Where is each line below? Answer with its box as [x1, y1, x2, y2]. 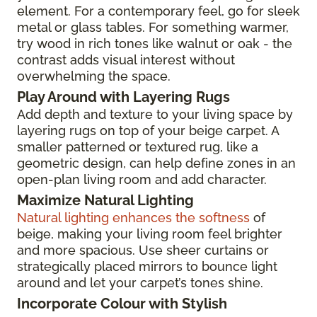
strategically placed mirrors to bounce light [17, 258, 277, 274]
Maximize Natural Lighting [17, 191, 194, 209]
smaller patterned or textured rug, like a [17, 139, 258, 154]
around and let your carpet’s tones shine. [17, 275, 263, 290]
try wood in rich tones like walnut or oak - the [17, 35, 292, 51]
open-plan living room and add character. [17, 171, 267, 187]
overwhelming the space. [17, 68, 171, 83]
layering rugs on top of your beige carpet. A [17, 122, 279, 138]
